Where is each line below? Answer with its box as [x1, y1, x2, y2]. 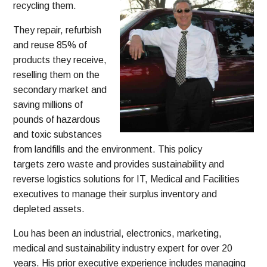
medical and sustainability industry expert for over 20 [13, 243, 233, 254]
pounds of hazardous [13, 114, 101, 125]
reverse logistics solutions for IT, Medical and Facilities [13, 174, 240, 185]
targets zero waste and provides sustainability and [13, 159, 225, 170]
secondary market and [13, 85, 107, 95]
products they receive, [13, 55, 107, 66]
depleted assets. [13, 204, 88, 215]
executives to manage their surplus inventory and [13, 189, 218, 200]
